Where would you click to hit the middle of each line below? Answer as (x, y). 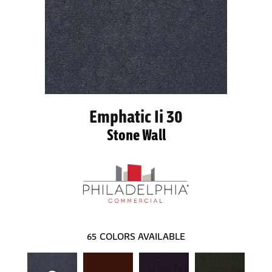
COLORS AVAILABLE (142, 235)
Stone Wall (136, 134)
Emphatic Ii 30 (136, 115)
